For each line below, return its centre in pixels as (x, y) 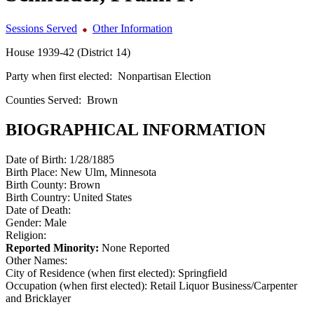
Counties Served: (46, 100)
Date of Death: (38, 210)
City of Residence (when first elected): (92, 273)
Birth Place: (33, 172)
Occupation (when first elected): (78, 285)
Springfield (203, 273)
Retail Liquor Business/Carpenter (224, 285)
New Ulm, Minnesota (108, 172)
